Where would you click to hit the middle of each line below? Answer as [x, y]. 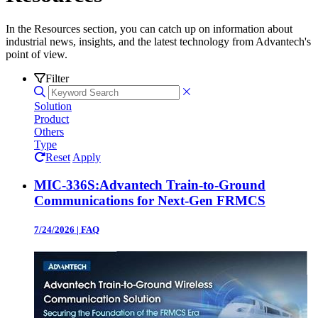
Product [51, 119]
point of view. [37, 55]
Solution [53, 106]
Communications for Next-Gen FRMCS [150, 200]
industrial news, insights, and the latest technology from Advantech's [158, 42]
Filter [57, 79]
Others [49, 132]
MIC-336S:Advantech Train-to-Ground [150, 185]
